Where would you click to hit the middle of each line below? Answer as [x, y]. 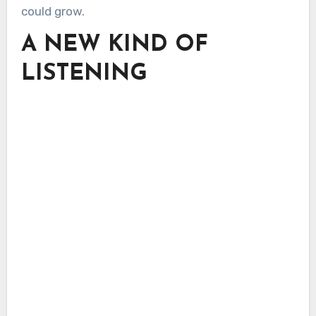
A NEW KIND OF [114, 45]
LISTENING [84, 74]
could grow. [53, 12]
